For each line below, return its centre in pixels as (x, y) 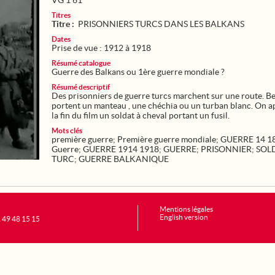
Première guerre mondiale (167, 139)
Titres (61, 15)
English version (184, 217)
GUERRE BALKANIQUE (124, 159)
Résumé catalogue (81, 63)
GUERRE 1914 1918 (121, 149)
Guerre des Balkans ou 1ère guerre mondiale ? (138, 72)
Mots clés (67, 130)
